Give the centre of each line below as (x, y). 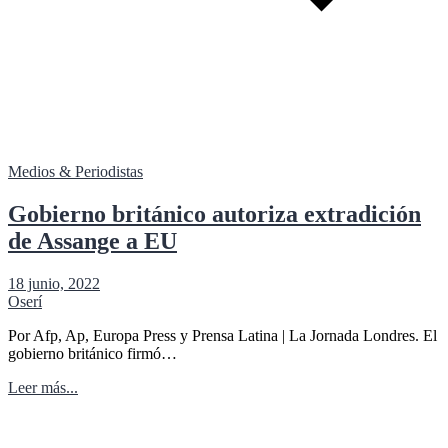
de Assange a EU (92, 240)
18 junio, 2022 (54, 283)
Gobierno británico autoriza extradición (214, 213)
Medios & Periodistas (75, 171)
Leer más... (43, 387)
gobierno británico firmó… (92, 353)
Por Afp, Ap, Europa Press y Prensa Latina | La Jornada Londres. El (222, 335)
